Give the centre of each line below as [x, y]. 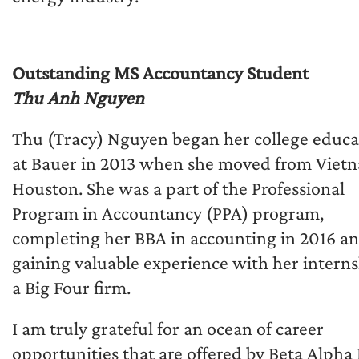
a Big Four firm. [71, 287]
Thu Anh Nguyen [78, 97]
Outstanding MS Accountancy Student [160, 72]
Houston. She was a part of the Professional [178, 188]
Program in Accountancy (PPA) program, [168, 212]
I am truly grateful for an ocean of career [168, 328]
